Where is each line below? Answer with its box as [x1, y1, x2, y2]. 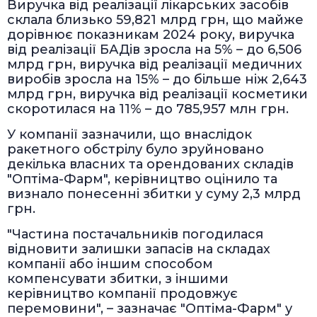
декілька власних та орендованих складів [7, 156, 294, 172]
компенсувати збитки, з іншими [7, 270, 229, 287]
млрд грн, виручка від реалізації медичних [7, 56, 302, 72]
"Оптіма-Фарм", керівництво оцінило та [7, 171, 277, 187]
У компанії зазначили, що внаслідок [7, 126, 252, 142]
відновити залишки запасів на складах [7, 241, 270, 257]
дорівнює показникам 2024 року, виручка [7, 26, 294, 42]
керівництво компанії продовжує [7, 285, 238, 301]
